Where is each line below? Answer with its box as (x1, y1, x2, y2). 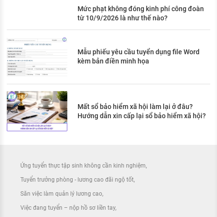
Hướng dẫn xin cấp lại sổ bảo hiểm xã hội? (77, 111, 206, 120)
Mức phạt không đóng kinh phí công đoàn (77, 4, 204, 13)
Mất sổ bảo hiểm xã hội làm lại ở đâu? (77, 102, 193, 110)
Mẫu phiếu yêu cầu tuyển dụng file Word (77, 48, 200, 56)
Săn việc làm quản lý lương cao (20, 190, 102, 198)
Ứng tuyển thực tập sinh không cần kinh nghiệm (20, 162, 146, 170)
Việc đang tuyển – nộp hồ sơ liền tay (20, 204, 115, 212)
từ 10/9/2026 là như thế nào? (77, 14, 168, 22)
